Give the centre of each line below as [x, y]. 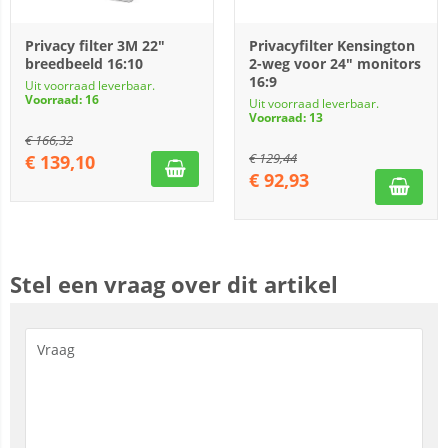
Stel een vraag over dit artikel [174, 284]
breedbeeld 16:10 [84, 63]
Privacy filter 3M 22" [95, 45]
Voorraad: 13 [286, 117]
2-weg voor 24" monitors [335, 63]
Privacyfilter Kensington [332, 45]
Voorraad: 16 [62, 99]
